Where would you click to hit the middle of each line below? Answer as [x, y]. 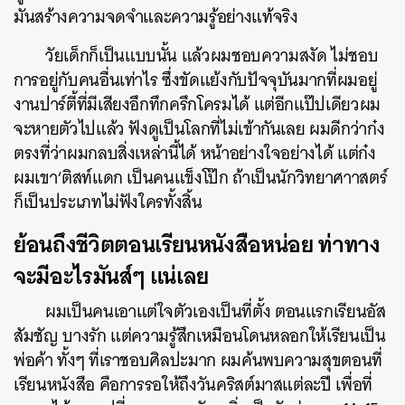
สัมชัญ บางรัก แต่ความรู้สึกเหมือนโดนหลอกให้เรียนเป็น [200, 335]
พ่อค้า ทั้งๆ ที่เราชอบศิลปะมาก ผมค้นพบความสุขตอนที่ [198, 360]
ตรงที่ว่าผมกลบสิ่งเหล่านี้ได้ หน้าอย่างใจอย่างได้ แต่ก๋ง [195, 153]
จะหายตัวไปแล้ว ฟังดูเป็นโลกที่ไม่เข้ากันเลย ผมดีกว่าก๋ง [199, 128]
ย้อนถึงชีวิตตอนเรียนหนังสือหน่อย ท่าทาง [197, 244]
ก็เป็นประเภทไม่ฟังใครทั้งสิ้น [108, 202]
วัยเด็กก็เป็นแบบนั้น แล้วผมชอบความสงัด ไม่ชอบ [212, 55]
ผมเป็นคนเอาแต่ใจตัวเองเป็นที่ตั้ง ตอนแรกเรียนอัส [216, 311]
